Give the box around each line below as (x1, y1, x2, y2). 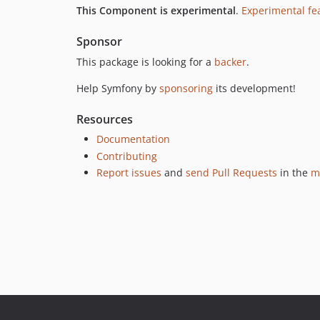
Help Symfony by (76, 81, 159, 95)
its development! (213, 81, 296, 95)
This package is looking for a (76, 55, 214, 69)
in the (277, 166, 311, 179)
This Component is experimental (76, 4, 236, 17)
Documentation (96, 132, 170, 146)
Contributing (96, 149, 157, 163)
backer (214, 55, 246, 69)
